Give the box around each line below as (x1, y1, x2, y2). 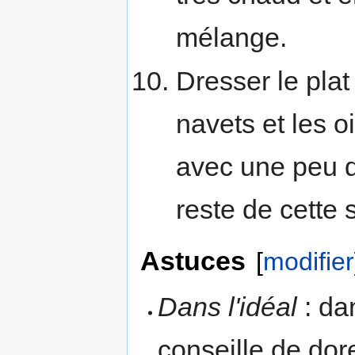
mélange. (175, 21, 287, 52)
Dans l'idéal (158, 292, 298, 323)
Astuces (140, 246, 246, 277)
